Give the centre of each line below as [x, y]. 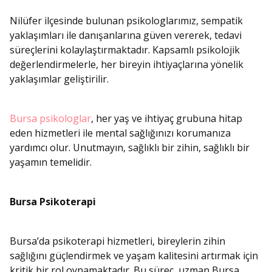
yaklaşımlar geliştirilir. [59, 79]
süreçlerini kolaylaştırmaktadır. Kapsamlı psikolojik [125, 50]
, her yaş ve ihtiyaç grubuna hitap [167, 119]
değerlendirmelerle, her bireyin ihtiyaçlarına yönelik [127, 65]
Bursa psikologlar [50, 119]
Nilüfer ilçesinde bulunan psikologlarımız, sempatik [126, 21]
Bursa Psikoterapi [53, 202]
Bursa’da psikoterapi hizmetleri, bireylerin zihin [117, 241]
